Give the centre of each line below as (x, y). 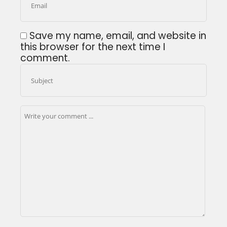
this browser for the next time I (93, 47)
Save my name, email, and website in (118, 36)
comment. (45, 58)
